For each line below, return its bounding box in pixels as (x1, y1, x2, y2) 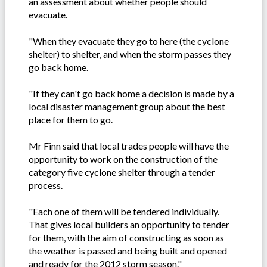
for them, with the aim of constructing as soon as (29, 232, 224, 244)
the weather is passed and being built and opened (29, 245, 227, 257)
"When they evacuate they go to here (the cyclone (29, 35, 229, 47)
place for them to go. (29, 114, 113, 126)
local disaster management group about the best (29, 101, 225, 113)
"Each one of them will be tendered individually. (29, 206, 219, 218)
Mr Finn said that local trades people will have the (29, 140, 229, 152)
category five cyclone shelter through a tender (29, 166, 215, 178)
